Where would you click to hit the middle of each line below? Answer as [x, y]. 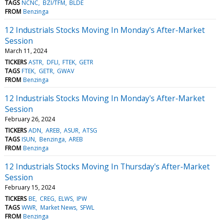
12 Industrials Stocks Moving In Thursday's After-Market [107, 166]
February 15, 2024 [30, 187]
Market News [58, 207]
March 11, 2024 [26, 51]
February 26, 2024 [30, 119]
